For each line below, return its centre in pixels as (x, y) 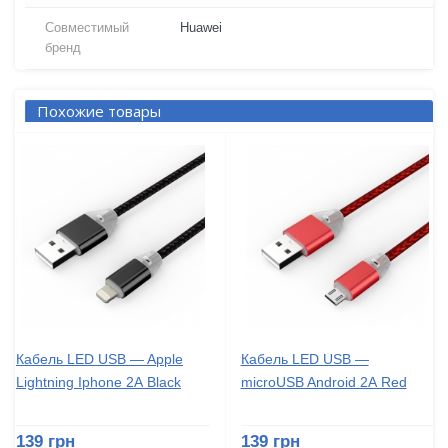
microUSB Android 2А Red (323, 381)
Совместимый (87, 28)
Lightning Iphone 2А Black (98, 381)
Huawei (201, 28)
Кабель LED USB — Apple (99, 358)
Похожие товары (99, 111)
